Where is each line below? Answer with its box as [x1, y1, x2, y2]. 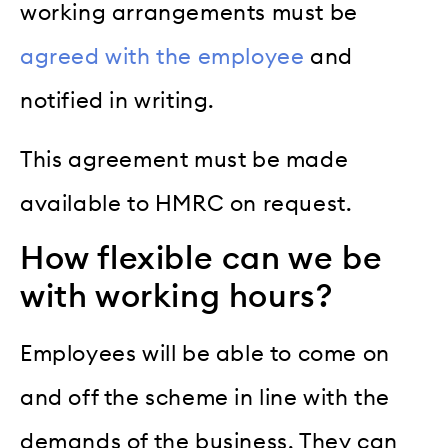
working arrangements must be [20, 2, 358, 25]
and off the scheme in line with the [20, 387, 391, 410]
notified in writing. [20, 90, 216, 113]
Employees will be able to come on [20, 343, 390, 366]
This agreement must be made [20, 148, 349, 171]
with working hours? [20, 281, 333, 314]
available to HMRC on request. [20, 192, 353, 215]
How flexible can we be [20, 243, 383, 276]
